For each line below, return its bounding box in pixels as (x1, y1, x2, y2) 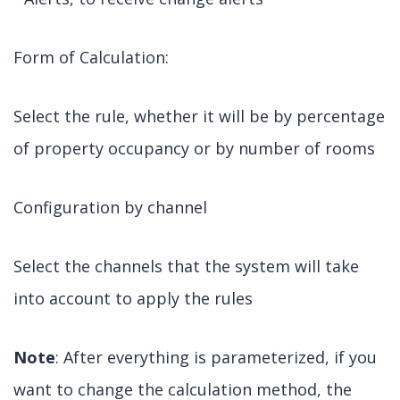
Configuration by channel (13, 196, 207, 219)
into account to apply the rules (13, 287, 253, 310)
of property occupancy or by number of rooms (13, 137, 375, 160)
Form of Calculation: (13, 46, 169, 69)
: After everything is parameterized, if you (55, 346, 377, 369)
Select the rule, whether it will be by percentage (13, 105, 385, 128)
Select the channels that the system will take (13, 255, 359, 278)
